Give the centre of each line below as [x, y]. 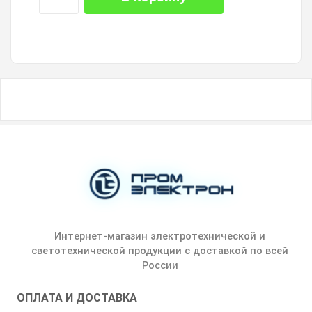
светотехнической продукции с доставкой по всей [160, 251]
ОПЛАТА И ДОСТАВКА [77, 297]
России [160, 265]
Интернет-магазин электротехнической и [160, 236]
